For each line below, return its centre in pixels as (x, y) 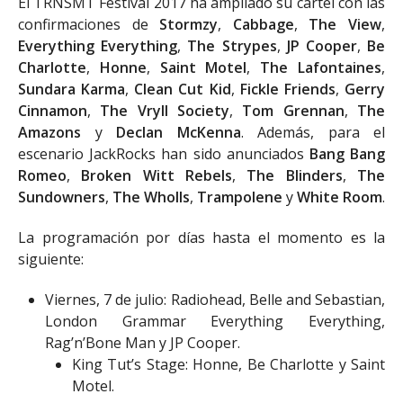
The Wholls (151, 197)
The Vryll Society (165, 111)
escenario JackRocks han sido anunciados (164, 154)
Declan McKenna (179, 132)
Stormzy (189, 24)
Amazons (49, 132)
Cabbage (263, 24)
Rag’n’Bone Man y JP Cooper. (143, 342)
